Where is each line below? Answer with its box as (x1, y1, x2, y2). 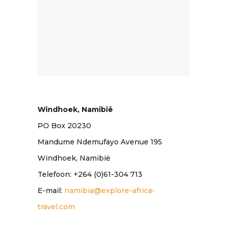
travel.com (37, 202, 75, 212)
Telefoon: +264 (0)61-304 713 (37, 170, 142, 179)
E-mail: (37, 186, 64, 196)
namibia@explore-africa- (64, 186, 155, 196)
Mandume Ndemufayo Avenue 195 (37, 137, 162, 147)
